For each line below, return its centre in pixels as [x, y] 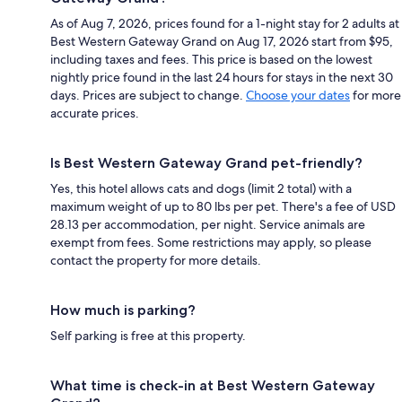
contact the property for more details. [156, 260]
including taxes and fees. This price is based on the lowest [211, 59]
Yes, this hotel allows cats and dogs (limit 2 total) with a [201, 188]
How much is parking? [123, 310]
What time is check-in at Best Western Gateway [213, 385]
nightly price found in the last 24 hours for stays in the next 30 [222, 77]
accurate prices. [95, 113]
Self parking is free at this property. [148, 335]
